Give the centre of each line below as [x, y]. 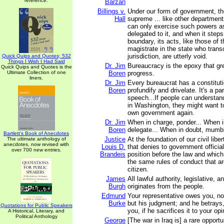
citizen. [138, 169]
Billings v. [111, 11]
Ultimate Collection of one [36, 72]
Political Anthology [36, 216]
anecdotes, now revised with [36, 144]
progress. [141, 73]
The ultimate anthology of [36, 139]
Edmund [113, 196]
